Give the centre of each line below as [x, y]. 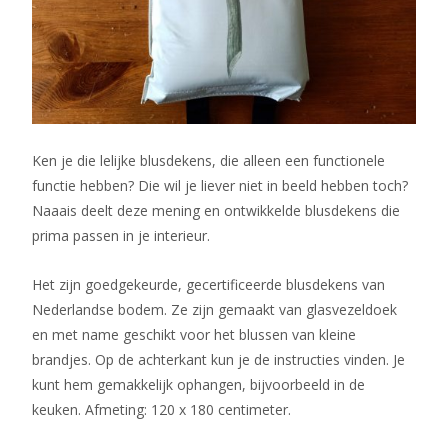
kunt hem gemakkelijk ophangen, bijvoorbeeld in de [198, 385]
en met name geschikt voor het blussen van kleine [194, 335]
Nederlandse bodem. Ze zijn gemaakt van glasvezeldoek [214, 310]
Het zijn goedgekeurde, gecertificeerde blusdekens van [208, 285]
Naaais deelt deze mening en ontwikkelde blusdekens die [216, 211]
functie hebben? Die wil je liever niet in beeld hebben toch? [220, 186]
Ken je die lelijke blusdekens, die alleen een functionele [208, 161]
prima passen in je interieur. [121, 236]
